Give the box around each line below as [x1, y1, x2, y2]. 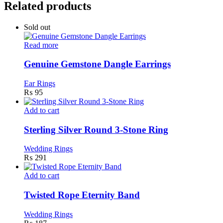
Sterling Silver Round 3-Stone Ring [24, 124, 168, 135]
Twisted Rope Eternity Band [24, 190, 140, 201]
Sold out [24, 22, 50, 31]
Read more [24, 40, 58, 49]
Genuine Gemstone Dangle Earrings [24, 59, 171, 70]
